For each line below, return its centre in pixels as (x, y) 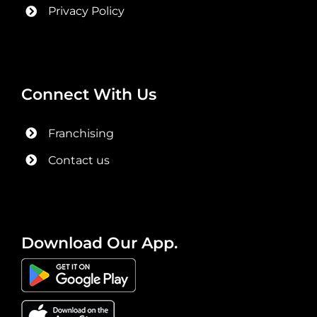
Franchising (81, 133)
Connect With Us (88, 94)
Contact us (79, 160)
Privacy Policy (87, 11)
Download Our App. (99, 243)
